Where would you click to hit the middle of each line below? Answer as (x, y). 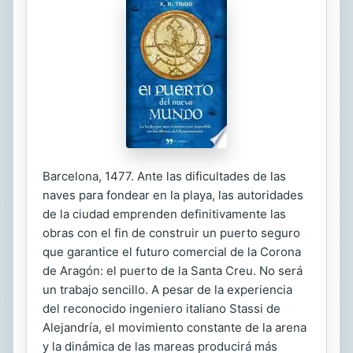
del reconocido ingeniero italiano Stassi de (162, 308)
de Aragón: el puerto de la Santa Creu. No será (173, 271)
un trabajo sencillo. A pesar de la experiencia (167, 290)
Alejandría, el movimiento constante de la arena (175, 327)
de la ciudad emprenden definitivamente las (164, 214)
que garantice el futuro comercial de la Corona (172, 252)
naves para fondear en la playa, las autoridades (173, 195)
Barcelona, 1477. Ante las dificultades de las (164, 176)
